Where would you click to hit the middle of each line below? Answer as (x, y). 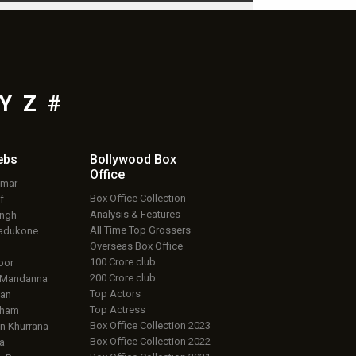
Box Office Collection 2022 (150, 342)
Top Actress (117, 310)
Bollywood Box (133, 160)
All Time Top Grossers (140, 230)
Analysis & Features (135, 215)
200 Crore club (122, 278)
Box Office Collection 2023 (150, 326)
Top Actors (115, 294)
